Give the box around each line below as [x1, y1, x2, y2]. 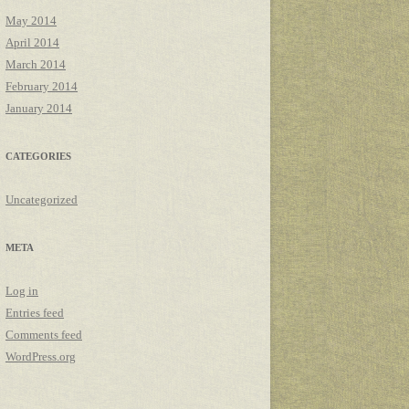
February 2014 [5, 79, 78, 93]
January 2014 [5, 101, 72, 115]
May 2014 [5, 14, 57, 27]
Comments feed [5, 328, 82, 341]
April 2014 [5, 36, 59, 49]
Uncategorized [5, 193, 78, 206]
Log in [5, 284, 38, 298]
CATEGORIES [5, 151, 71, 162]
